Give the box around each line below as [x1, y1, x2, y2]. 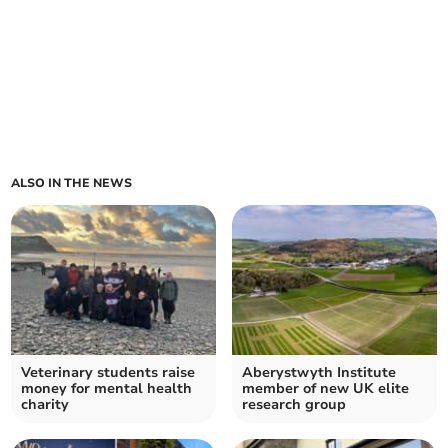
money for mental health [21, 379, 193, 399]
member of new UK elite [242, 379, 409, 399]
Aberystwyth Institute [242, 363, 396, 383]
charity [21, 395, 70, 415]
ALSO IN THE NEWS [11, 175, 133, 192]
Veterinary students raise [21, 363, 196, 383]
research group [242, 395, 346, 415]
